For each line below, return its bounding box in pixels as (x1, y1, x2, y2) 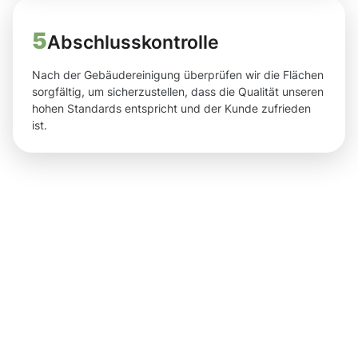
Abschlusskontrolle (47, 31, 219, 54)
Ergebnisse (179, 281, 344, 320)
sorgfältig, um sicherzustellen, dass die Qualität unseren (32, 85, 324, 99)
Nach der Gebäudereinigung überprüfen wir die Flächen (32, 68, 324, 82)
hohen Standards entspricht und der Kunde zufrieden (32, 101, 311, 116)
